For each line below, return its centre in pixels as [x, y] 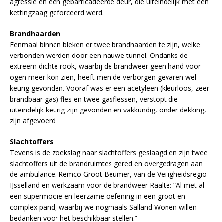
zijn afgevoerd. [33, 120]
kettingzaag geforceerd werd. [57, 12]
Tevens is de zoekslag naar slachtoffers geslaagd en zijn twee [109, 152]
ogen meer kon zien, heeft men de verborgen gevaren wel [103, 77]
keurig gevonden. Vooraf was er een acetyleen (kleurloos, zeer [110, 88]
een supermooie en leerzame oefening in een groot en [98, 196]
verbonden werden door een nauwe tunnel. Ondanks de [99, 55]
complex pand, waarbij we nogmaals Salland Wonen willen [103, 207]
